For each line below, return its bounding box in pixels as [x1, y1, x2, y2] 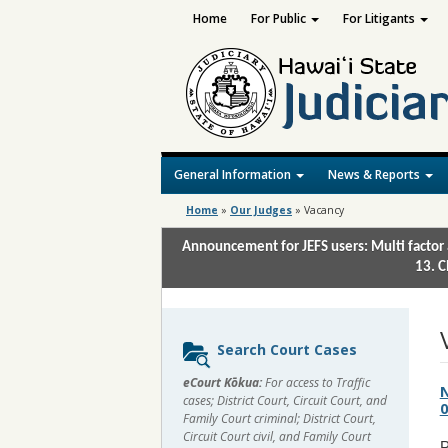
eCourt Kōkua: [183, 374, 262, 391]
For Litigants [342, 10, 418, 27]
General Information [174, 166, 294, 183]
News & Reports [328, 166, 423, 183]
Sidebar [176, 329, 239, 352]
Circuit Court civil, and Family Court [183, 428, 371, 445]
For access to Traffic [262, 374, 370, 391]
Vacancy [304, 203, 344, 217]
